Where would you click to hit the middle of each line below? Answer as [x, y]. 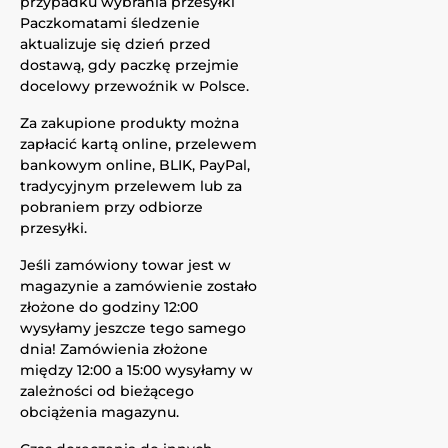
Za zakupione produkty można [129, 123]
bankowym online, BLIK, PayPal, [135, 165]
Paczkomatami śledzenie [110, 23]
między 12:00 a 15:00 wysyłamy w [136, 370]
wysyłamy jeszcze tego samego [133, 328]
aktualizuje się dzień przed [115, 44]
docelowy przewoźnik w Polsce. [134, 86]
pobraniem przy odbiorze [111, 207]
